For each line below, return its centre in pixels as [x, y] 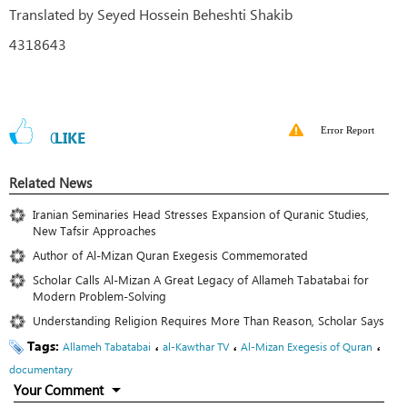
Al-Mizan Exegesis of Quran [307, 346]
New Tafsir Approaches [94, 230]
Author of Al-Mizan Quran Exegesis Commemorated [170, 254]
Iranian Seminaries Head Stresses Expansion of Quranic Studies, [201, 213]
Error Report [347, 129]
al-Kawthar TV [196, 346]
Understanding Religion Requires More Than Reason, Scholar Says [208, 320]
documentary [41, 368]
